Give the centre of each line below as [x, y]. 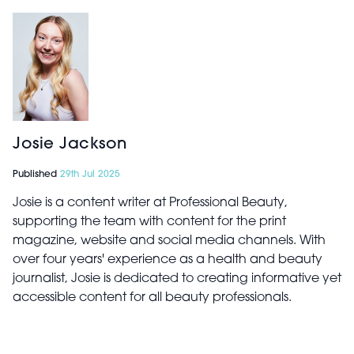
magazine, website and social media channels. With [169, 241]
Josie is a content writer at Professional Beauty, [150, 203]
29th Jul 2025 [90, 175]
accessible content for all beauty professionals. [152, 298]
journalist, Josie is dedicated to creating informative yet [177, 279]
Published [36, 175]
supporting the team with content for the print [149, 222]
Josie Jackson [70, 145]
